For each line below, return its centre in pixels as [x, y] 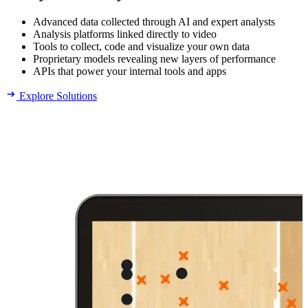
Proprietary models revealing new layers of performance [154, 58]
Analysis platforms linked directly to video [125, 34]
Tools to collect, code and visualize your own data [141, 46]
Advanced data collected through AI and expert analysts [154, 21]
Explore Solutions [57, 96]
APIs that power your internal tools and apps [130, 71]
